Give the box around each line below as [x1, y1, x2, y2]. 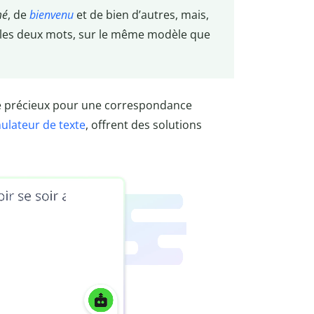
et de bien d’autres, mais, [73, 7, 209, 23]
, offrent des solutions [86, 116, 202, 132]
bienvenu [29, 7, 74, 23]
